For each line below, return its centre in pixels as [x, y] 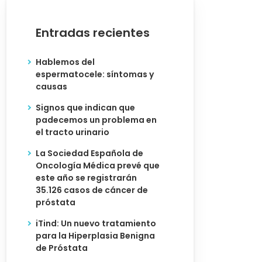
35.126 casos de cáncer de [92, 190]
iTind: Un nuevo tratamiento [96, 223]
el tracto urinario [73, 132]
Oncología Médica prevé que [98, 166]
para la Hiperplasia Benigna [95, 236]
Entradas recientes [93, 33]
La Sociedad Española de [89, 153]
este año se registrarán [86, 178]
